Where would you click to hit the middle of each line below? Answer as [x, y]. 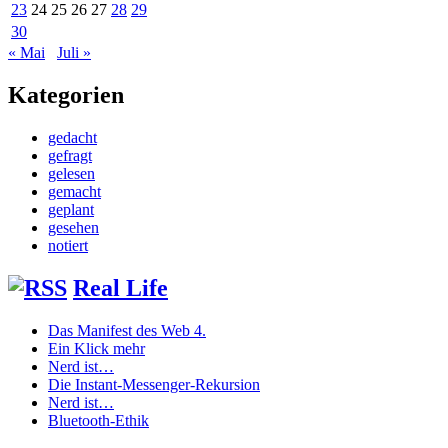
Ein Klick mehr [96, 348]
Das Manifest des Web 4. [127, 330]
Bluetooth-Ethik [98, 420]
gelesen [71, 174]
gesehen [73, 228]
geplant [71, 210]
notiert [68, 246]
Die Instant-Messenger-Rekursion [154, 384]
